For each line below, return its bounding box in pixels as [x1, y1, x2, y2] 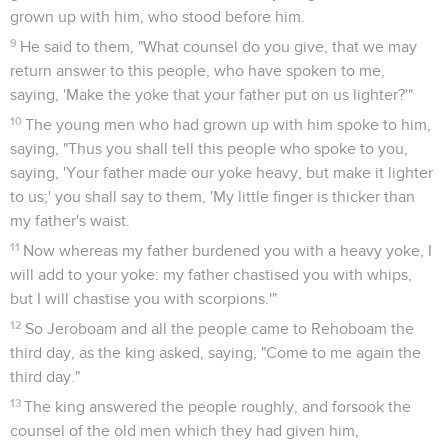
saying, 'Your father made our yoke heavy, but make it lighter [10, 164, 433, 181]
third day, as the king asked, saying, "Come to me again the [10, 344, 421, 361]
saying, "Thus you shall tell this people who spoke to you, [10, 140, 408, 157]
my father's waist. [10, 212, 130, 229]
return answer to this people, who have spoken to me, [10, 62, 385, 79]
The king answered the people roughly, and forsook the [24, 398, 412, 415]
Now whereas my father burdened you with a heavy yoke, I [23, 242, 433, 259]
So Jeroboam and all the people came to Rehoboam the [25, 320, 415, 337]
